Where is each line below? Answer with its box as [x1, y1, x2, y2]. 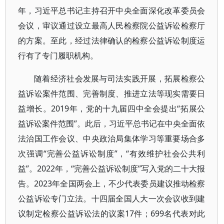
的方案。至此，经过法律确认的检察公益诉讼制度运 [18, 35, 205, 46]
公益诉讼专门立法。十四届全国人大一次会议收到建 [18, 193, 205, 204]
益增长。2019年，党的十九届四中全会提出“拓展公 [18, 103, 205, 114]
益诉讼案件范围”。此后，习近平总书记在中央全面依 [18, 118, 205, 129]
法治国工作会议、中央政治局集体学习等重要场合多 [18, 133, 205, 144]
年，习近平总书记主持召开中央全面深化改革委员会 [18, 5, 205, 16]
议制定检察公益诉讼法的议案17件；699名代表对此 [18, 208, 205, 219]
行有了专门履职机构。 [18, 50, 98, 61]
